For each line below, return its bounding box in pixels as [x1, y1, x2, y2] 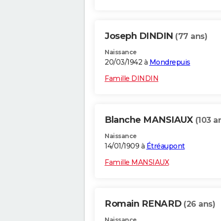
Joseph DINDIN [105, 31, 175, 42]
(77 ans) [175, 32, 207, 41]
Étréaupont [146, 142, 185, 151]
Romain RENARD [105, 198, 184, 210]
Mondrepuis [149, 58, 190, 67]
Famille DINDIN [105, 74, 158, 83]
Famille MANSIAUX [105, 158, 169, 167]
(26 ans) [184, 199, 215, 209]
